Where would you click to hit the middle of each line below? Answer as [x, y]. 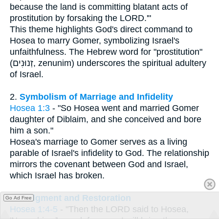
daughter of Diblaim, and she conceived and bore [106, 119]
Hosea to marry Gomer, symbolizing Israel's [95, 40]
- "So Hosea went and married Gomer [124, 108]
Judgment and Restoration [75, 198]
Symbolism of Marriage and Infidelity [96, 97]
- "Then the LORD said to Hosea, [123, 209]
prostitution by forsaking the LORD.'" [80, 18]
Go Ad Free [19, 198]
